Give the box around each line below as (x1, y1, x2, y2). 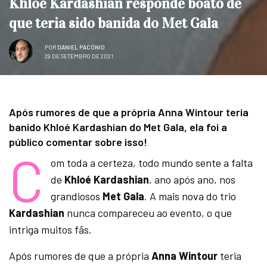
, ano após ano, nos (148, 173, 235, 187)
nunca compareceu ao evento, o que (67, 206, 232, 220)
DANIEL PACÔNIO (57, 43, 105, 51)
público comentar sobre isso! (9, 135, 147, 149)
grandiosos (50, 190, 103, 203)
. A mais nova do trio (144, 190, 236, 203)
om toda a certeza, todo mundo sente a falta (50, 156, 253, 170)
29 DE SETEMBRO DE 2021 (45, 52, 113, 60)
